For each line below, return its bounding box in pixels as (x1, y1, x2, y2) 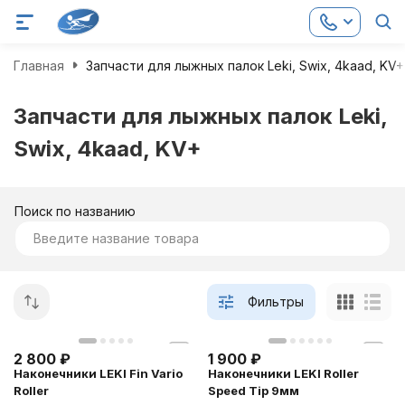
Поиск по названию (14, 203, 136, 219)
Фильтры (248, 294, 304, 309)
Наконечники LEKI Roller (208, 366, 359, 381)
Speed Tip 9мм (208, 383, 299, 398)
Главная (14, 57, 64, 73)
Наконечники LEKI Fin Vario (14, 366, 183, 381)
